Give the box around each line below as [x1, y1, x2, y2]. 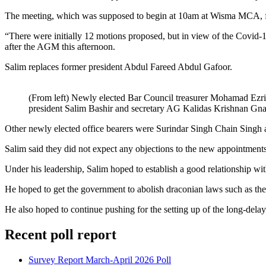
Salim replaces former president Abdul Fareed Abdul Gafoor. [5, 61, 232, 72]
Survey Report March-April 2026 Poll [28, 254, 171, 265]
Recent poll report [5, 226, 116, 242]
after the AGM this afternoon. [5, 41, 115, 52]
